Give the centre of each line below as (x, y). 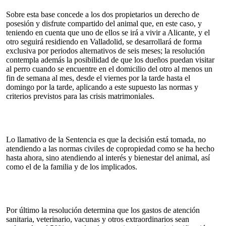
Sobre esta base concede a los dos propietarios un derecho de (103, 14)
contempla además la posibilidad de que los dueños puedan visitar (110, 60)
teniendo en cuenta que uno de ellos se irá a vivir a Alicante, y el (108, 32)
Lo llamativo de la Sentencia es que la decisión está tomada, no (106, 139)
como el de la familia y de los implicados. (73, 166)
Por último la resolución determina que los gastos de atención (103, 210)
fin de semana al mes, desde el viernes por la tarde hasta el (98, 78)
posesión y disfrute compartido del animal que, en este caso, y (104, 23)
